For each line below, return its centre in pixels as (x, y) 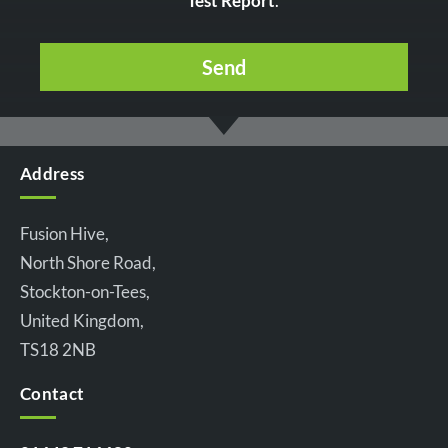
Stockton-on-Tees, (85, 292)
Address (52, 174)
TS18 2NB (58, 350)
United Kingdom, (82, 321)
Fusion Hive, (64, 234)
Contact (52, 394)
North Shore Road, (88, 263)
